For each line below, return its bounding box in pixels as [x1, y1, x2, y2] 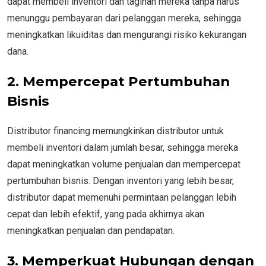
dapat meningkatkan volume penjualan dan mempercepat [7, 158, 240, 170]
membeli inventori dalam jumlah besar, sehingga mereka [7, 141, 238, 153]
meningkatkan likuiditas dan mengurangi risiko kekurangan [7, 28, 246, 40]
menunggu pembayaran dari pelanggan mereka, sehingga [7, 12, 241, 24]
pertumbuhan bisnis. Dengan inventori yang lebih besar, [7, 175, 234, 186]
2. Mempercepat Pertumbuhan [7, 72, 230, 90]
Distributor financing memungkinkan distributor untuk [7, 125, 224, 137]
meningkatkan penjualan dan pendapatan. [7, 224, 175, 236]
